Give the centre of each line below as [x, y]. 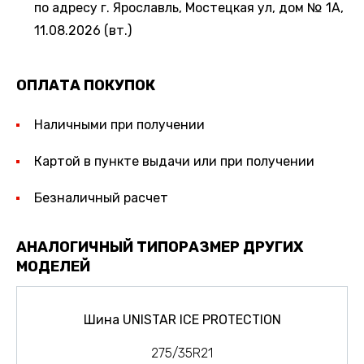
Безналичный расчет [101, 197]
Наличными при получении [119, 125]
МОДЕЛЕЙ [53, 266]
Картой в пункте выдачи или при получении [174, 161]
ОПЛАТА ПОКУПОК [86, 85]
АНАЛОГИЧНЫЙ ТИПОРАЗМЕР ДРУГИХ [160, 247]
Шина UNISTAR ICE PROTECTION [182, 319]
